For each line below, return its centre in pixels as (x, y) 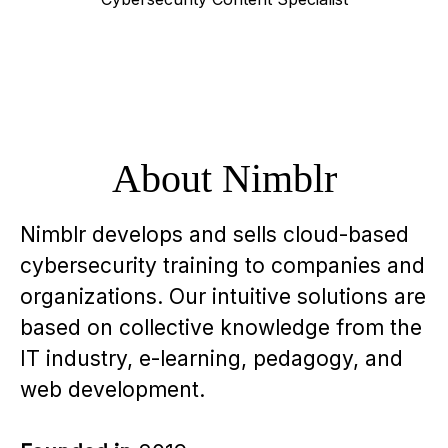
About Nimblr (224, 178)
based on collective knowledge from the (221, 327)
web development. (112, 389)
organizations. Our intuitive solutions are (223, 296)
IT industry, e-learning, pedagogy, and (211, 358)
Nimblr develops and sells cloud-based (214, 234)
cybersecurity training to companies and (222, 265)
